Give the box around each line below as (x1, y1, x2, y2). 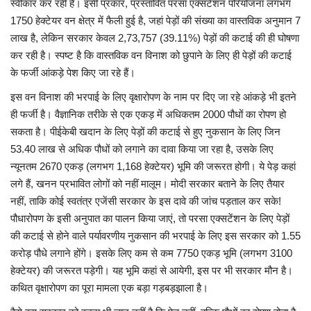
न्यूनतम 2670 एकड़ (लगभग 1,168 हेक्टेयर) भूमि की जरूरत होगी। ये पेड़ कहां (10, 160, 296, 173)
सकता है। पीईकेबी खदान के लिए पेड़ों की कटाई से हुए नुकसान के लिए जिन (10, 126, 280, 138)
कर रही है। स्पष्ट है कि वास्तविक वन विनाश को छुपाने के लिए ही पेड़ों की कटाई (10, 49, 292, 62)
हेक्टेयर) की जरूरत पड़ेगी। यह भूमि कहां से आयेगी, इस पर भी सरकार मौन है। (10, 264, 293, 277)
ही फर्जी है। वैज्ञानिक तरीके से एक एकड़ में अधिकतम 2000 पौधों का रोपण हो (10, 108, 286, 121)
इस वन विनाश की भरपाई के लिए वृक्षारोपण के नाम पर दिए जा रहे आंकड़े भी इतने (10, 91, 296, 103)
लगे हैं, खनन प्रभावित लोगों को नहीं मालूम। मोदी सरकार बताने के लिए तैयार (10, 178, 285, 190)
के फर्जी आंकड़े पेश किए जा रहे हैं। (10, 67, 135, 79)
